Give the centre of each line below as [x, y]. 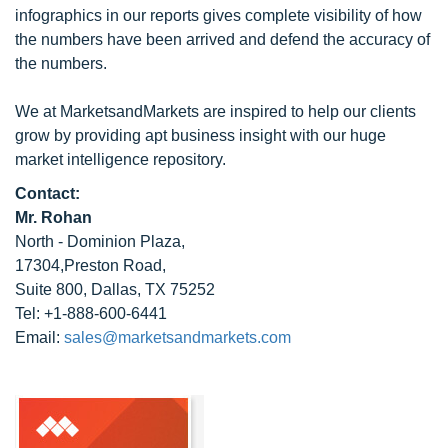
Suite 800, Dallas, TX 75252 [115, 289]
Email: [39, 337]
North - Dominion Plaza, [100, 241]
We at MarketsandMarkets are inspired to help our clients [215, 111]
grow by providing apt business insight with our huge [200, 135]
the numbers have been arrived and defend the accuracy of [222, 39]
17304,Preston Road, [90, 265]
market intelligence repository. [120, 159]
